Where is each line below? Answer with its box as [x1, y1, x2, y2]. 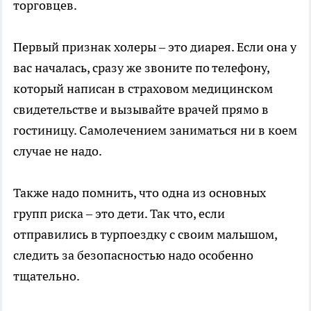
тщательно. [13, 268, 80, 284]
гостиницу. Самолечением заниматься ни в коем [13, 122, 297, 138]
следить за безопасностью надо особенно [13, 247, 253, 263]
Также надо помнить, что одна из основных [13, 185, 266, 201]
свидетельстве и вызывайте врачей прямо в [13, 101, 269, 117]
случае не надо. [13, 143, 102, 159]
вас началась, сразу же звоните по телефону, [13, 60, 269, 76]
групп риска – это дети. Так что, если [13, 205, 225, 221]
